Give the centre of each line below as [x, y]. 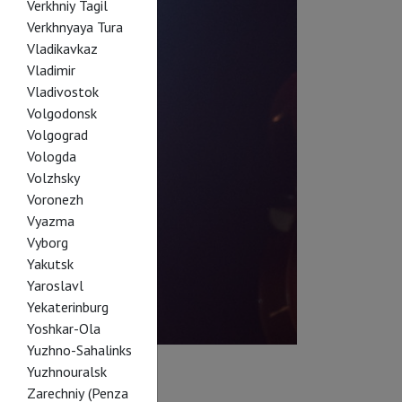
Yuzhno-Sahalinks [79, 350]
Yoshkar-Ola [63, 328]
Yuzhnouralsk [66, 371]
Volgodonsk [61, 113]
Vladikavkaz [62, 48]
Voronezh [55, 199]
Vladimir [51, 70]
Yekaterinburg [67, 307]
